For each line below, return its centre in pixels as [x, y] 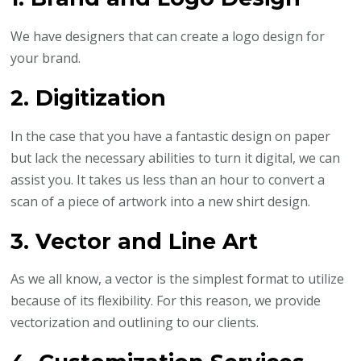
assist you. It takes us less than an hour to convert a [168, 179]
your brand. [46, 58]
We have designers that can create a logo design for [168, 36]
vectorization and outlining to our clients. [135, 323]
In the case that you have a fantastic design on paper [171, 136]
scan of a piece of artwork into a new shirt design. [161, 201]
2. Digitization [89, 98]
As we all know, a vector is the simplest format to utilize [178, 279]
